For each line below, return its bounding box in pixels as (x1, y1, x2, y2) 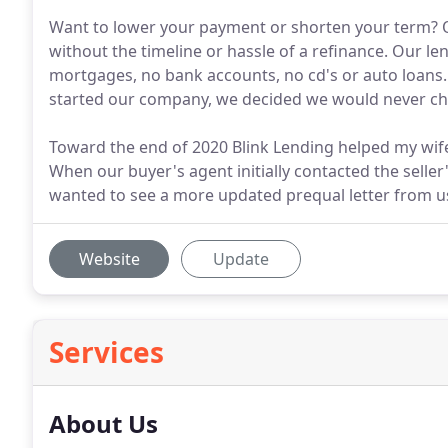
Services (49, 333, 164, 371)
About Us (49, 407, 158, 440)
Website (78, 248, 140, 270)
